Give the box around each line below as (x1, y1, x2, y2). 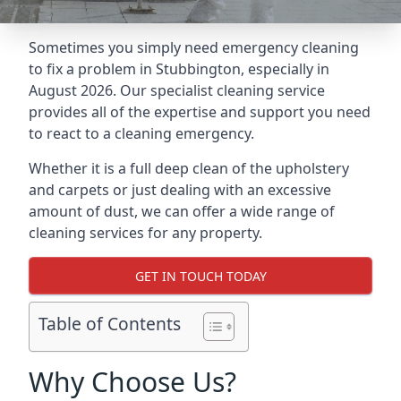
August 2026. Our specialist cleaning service (29, 81, 325, 100)
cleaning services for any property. (29, 223, 262, 243)
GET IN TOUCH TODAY (134, 267, 267, 285)
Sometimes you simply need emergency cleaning (29, 38, 359, 57)
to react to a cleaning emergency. (29, 124, 254, 143)
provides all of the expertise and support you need (29, 102, 371, 122)
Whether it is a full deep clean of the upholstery (29, 158, 349, 178)
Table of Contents (38, 311, 181, 337)
